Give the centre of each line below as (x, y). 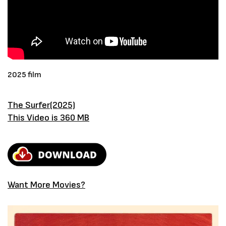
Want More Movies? (46, 185)
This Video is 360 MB (48, 118)
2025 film (24, 75)
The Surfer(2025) (41, 105)
